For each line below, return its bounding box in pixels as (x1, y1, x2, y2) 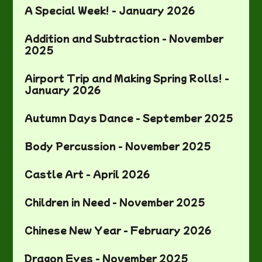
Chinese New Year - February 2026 (25, 223, 212, 237)
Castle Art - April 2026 (25, 167, 150, 181)
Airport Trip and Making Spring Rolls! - (25, 71, 230, 85)
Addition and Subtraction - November (25, 31, 224, 46)
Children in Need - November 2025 (25, 195, 206, 209)
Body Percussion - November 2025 (25, 139, 212, 153)
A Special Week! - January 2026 (25, 3, 195, 18)
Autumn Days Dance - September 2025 (25, 111, 234, 125)
